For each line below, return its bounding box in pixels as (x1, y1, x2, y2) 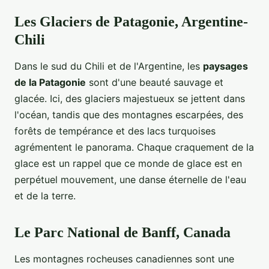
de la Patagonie (14, 76, 86, 89)
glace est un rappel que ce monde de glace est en (14, 157, 242, 170)
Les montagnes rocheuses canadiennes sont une (14, 253, 234, 265)
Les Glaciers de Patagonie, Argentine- (14, 14, 248, 30)
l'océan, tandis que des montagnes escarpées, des (14, 109, 243, 121)
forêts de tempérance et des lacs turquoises (14, 125, 216, 138)
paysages (203, 60, 248, 73)
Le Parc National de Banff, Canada (14, 225, 231, 241)
